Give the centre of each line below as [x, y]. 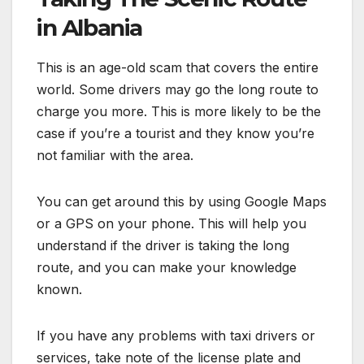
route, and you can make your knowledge [167, 267]
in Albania [89, 27]
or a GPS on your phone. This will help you [171, 223]
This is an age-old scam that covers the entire [178, 67]
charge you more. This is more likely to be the [179, 111]
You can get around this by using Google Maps [182, 201]
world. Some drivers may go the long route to [178, 89]
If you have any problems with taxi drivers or [176, 335]
